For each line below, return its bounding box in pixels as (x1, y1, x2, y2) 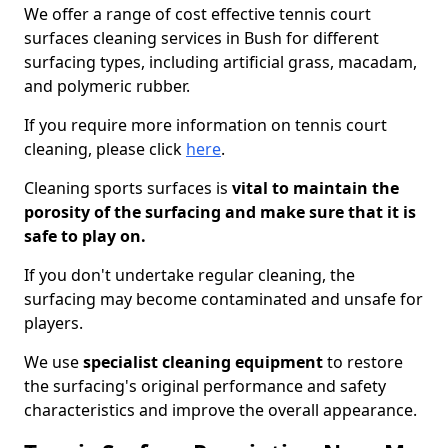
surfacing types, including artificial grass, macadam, (24, 51, 417, 73)
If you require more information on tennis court (24, 114, 387, 136)
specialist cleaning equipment (83, 351, 323, 373)
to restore (323, 351, 403, 373)
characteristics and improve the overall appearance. (24, 399, 421, 421)
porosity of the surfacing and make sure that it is (24, 201, 416, 223)
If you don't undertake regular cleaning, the (24, 264, 355, 286)
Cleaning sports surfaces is (24, 177, 228, 199)
